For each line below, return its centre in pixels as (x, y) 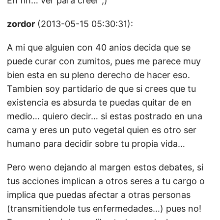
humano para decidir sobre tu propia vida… (96, 144)
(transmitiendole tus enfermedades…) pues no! (104, 208)
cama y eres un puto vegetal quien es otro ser (102, 130)
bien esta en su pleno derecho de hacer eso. (98, 75)
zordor (21, 24)
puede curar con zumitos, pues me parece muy (104, 61)
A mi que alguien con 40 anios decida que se (99, 47)
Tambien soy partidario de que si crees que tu (101, 89)
